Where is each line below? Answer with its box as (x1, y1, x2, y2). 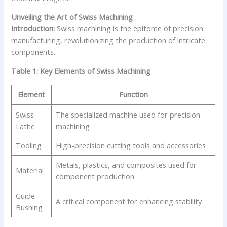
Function (119, 89, 148, 99)
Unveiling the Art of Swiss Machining (11, 12, 133, 22)
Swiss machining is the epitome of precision (55, 23, 204, 34)
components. (11, 47, 56, 57)
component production (55, 171, 134, 181)
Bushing (15, 202, 43, 212)
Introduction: (11, 23, 55, 34)
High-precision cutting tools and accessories (55, 140, 206, 150)
